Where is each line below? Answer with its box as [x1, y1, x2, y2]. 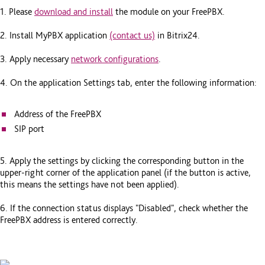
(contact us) [109, 29, 155, 41]
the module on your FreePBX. [113, 5, 225, 17]
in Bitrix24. [155, 29, 200, 41]
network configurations [71, 53, 159, 64]
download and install [34, 5, 113, 17]
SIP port [14, 123, 44, 135]
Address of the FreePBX [14, 108, 101, 120]
